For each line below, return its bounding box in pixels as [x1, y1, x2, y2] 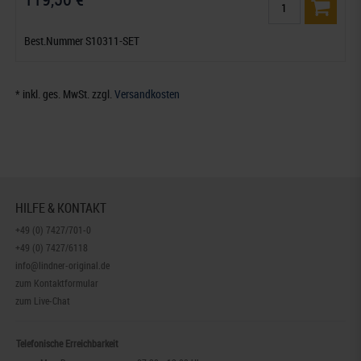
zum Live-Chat [15, 293, 71, 307]
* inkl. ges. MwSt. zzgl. [15, 85, 115, 102]
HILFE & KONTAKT [15, 198, 107, 217]
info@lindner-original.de [15, 258, 110, 272]
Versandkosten [114, 85, 180, 102]
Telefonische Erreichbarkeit [16, 336, 119, 350]
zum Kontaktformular [15, 276, 99, 289]
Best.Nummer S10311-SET [24, 32, 140, 48]
